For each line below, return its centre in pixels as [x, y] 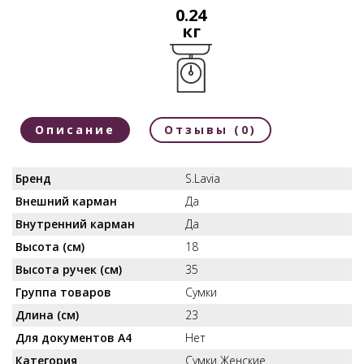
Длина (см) [47, 314]
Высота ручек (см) [69, 269]
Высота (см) [50, 246]
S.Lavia [203, 178]
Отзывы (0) [210, 129]
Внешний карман [66, 201]
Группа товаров [63, 292]
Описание [75, 129]
